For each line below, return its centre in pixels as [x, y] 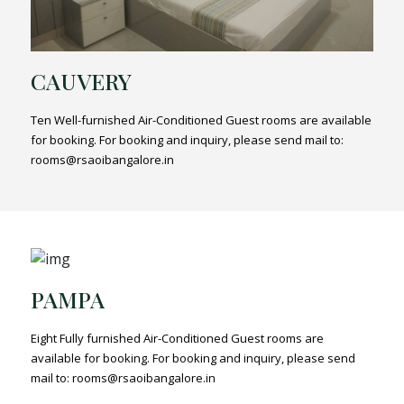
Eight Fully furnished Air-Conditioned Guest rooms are [178, 339]
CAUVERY [82, 80]
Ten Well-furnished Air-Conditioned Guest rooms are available [202, 119]
